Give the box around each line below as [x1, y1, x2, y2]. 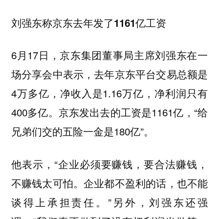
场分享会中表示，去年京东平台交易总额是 [11, 66, 208, 82]
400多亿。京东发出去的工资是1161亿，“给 [11, 105, 208, 120]
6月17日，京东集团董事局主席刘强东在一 [11, 47, 208, 63]
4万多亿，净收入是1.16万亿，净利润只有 [11, 86, 208, 101]
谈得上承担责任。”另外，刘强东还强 [11, 194, 208, 209]
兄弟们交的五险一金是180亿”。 [11, 124, 154, 139]
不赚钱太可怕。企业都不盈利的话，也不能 [11, 175, 208, 190]
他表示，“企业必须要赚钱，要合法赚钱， [11, 156, 208, 171]
